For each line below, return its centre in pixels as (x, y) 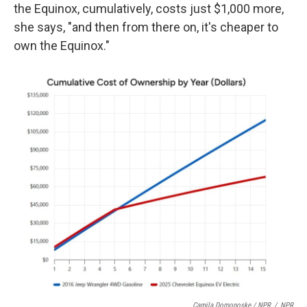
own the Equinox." (62, 46)
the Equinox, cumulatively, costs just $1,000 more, (149, 9)
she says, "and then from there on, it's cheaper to (146, 27)
